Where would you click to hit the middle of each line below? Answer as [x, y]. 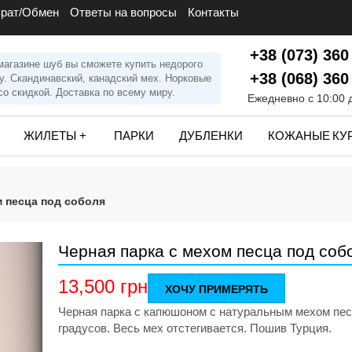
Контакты [213, 12]
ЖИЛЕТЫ [50, 136]
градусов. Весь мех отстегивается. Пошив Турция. [195, 328]
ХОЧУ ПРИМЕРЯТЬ [216, 289]
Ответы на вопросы [123, 12]
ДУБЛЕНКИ [211, 136]
